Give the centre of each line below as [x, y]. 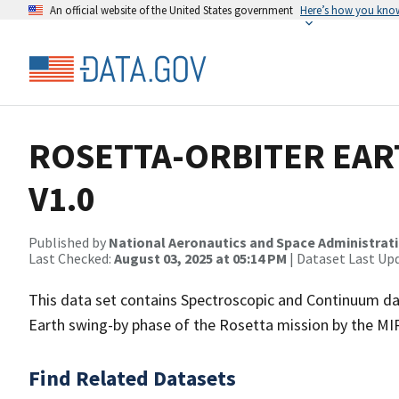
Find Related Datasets [132, 378]
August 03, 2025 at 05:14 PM [200, 258]
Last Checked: [71, 258]
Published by [69, 242]
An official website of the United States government [171, 10]
